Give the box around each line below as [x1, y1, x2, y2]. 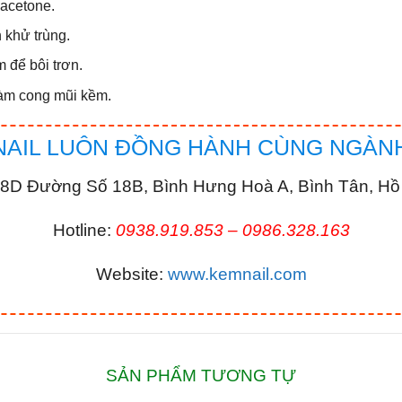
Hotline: [52, 221, 116, 240]
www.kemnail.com [167, 265, 307, 284]
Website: [95, 265, 168, 284]
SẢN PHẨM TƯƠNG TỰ [106, 364, 296, 385]
